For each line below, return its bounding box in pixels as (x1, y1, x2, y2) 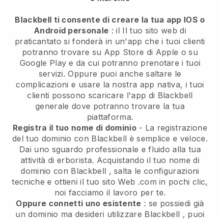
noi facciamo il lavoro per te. (54, 188, 166, 198)
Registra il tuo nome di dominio (12, 123, 137, 133)
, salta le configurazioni (106, 166, 199, 176)
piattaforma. (86, 112, 134, 122)
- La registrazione (136, 123, 207, 133)
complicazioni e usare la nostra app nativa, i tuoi (16, 80, 204, 90)
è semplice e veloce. (127, 134, 208, 144)
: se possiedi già (141, 198, 204, 209)
